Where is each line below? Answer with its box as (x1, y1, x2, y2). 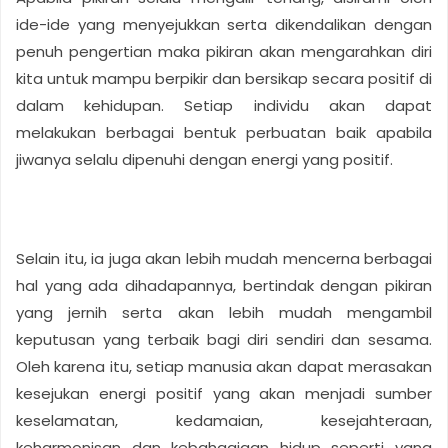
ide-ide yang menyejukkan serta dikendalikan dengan (16, 14, 432, 36)
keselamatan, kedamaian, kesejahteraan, (16, 410, 432, 432)
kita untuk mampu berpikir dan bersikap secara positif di (16, 68, 432, 90)
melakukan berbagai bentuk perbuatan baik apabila (16, 122, 432, 144)
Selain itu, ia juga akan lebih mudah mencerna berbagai (16, 248, 432, 270)
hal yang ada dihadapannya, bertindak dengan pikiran (16, 275, 432, 297)
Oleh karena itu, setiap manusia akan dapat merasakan (16, 356, 432, 378)
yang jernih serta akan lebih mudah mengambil (16, 302, 432, 324)
